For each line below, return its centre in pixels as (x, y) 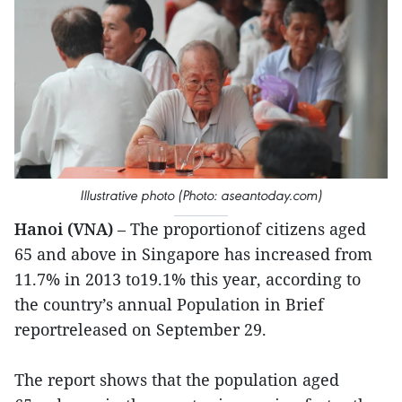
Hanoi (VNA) (64, 228)
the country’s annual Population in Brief (169, 304)
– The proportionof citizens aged (240, 228)
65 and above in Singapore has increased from (193, 253)
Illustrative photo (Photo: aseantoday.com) (201, 195)
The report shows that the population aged (177, 379)
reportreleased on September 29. (140, 329)
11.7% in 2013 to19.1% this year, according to (188, 279)
